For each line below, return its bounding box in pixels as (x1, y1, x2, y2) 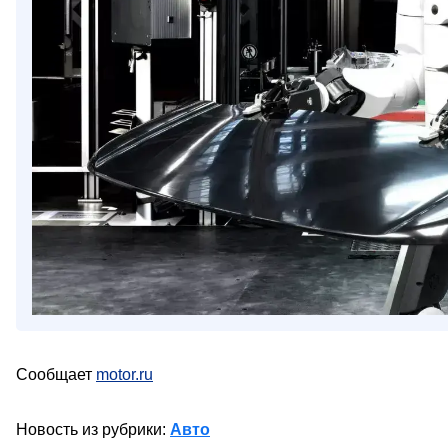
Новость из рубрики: (16, 420, 170, 438)
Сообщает (16, 365, 96, 383)
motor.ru (96, 365, 153, 383)
